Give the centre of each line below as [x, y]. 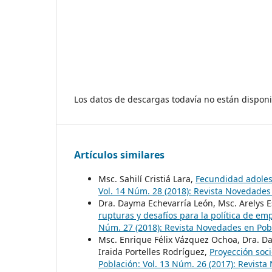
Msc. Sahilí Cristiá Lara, [147, 179]
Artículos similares [119, 155]
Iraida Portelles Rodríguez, [154, 252]
